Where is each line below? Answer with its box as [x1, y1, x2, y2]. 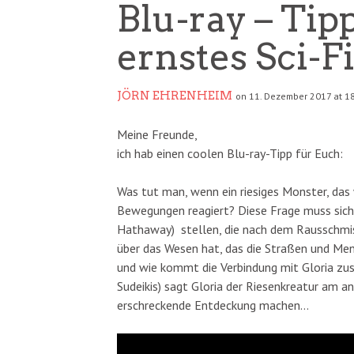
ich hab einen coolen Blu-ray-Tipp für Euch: [117, 145, 343, 161]
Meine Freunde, [117, 126, 198, 142]
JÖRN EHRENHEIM [117, 88, 232, 103]
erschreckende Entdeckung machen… [117, 297, 309, 313]
